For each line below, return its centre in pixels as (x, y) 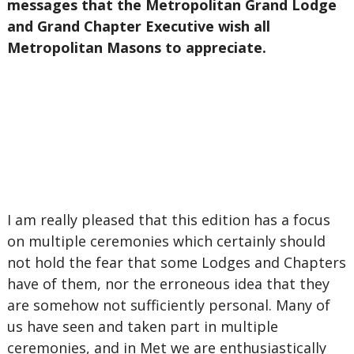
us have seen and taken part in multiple (142, 326)
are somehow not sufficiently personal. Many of (168, 305)
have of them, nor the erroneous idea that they (168, 284)
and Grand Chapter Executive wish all (138, 26)
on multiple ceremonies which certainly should (166, 241)
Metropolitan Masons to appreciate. (136, 47)
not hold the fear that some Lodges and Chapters (176, 262)
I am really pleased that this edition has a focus (168, 220)
